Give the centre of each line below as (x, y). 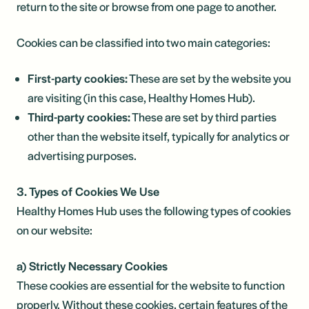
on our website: (54, 230)
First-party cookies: (78, 78)
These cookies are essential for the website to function (151, 285)
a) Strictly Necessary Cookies (92, 266)
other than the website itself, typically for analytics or (159, 136)
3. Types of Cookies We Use (88, 191)
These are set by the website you (209, 78)
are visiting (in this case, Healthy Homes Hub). (141, 97)
